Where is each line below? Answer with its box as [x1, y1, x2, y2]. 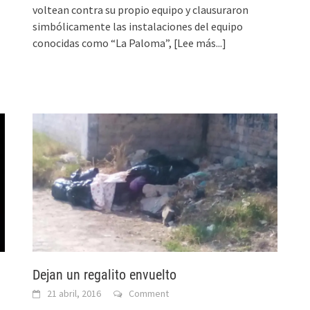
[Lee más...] [174, 35, 227, 50]
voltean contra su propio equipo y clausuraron [33, 2, 249, 17]
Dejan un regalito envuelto [33, 266, 177, 283]
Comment [129, 286, 170, 300]
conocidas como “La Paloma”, [33, 35, 174, 50]
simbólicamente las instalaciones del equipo [33, 19, 244, 33]
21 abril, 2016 [47, 286, 102, 300]
